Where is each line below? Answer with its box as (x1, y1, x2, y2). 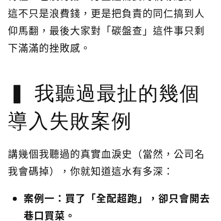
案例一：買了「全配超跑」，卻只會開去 (24, 191, 210, 205)
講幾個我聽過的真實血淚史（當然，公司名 (8, 147, 205, 161)
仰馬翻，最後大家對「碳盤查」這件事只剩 (8, 23, 205, 37)
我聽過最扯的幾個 (35, 82, 200, 105)
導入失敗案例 (8, 110, 132, 132)
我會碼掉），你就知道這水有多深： (8, 164, 174, 178)
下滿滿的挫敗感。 (8, 40, 91, 55)
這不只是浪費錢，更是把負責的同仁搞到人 (8, 6, 205, 20)
